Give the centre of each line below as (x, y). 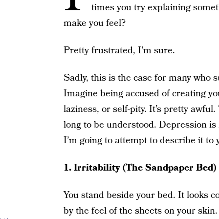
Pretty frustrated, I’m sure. (119, 51)
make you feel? (94, 23)
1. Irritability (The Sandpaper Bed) (140, 168)
